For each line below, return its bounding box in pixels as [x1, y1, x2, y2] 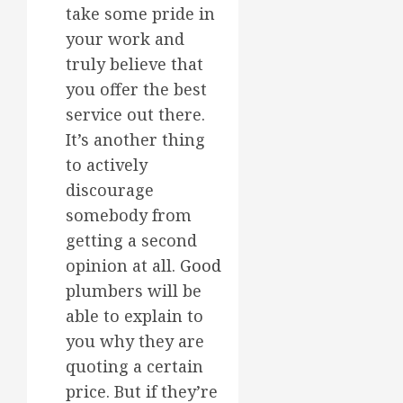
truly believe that [66, 53, 203, 76]
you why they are [66, 330, 204, 353]
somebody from [66, 204, 192, 227]
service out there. [66, 103, 205, 126]
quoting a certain [66, 355, 203, 378]
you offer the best [66, 78, 207, 101]
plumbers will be [66, 280, 201, 302]
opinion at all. [66, 255, 180, 277]
